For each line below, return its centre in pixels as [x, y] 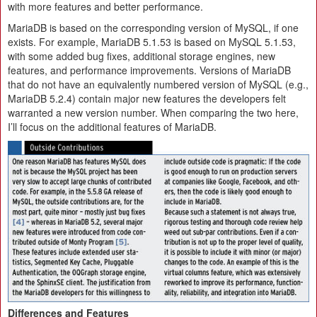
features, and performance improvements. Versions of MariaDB [149, 70]
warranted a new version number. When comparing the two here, [153, 113]
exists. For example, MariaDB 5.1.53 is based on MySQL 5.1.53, [152, 42]
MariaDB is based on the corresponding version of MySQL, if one [153, 28]
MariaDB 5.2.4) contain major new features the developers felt [147, 98]
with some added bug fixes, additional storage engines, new [142, 56]
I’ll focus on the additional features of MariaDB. [112, 127]
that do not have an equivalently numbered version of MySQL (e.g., [158, 84]
